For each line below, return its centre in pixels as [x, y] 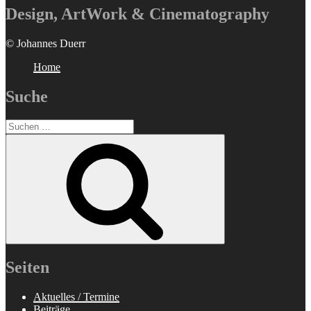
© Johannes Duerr [45, 43]
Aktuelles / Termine [76, 297]
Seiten [27, 268]
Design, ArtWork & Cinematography [137, 14]
